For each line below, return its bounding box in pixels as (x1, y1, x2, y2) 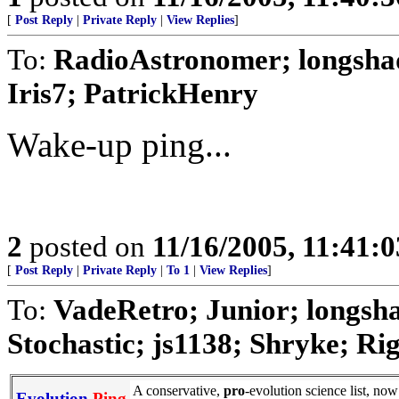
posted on (22, 229, 152, 263)
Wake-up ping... (7, 125, 232, 164)
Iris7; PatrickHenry (7, 76, 258, 110)
